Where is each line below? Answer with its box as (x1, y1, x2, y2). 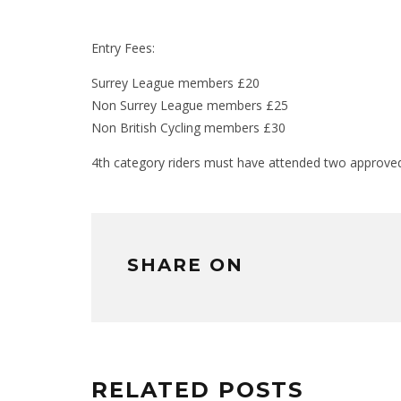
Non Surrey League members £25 (91, 97, 288, 115)
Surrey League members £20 (91, 74, 260, 92)
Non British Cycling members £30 (91, 119, 286, 137)
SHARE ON (127, 254, 243, 277)
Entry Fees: (91, 39, 155, 57)
